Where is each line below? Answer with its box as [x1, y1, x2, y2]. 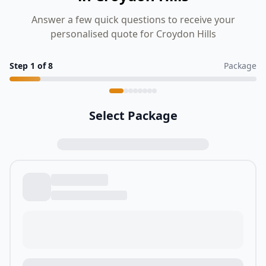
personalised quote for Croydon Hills [50, 27, 216, 40]
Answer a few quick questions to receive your [31, 13, 235, 26]
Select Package [88, 107, 178, 123]
